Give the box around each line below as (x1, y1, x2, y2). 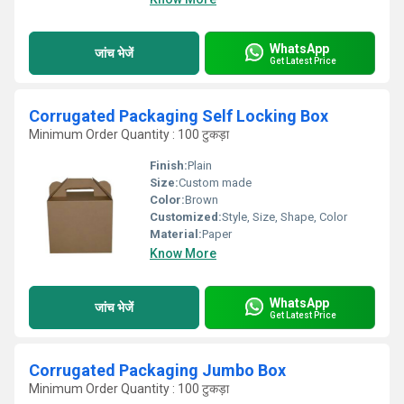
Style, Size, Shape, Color (222, 210, 347, 224)
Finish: (150, 159, 188, 172)
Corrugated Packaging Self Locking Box (29, 106, 328, 125)
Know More (150, 246, 216, 261)
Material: (150, 227, 202, 241)
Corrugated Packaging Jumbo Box (29, 361, 286, 380)
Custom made (179, 176, 252, 189)
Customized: (150, 210, 222, 224)
